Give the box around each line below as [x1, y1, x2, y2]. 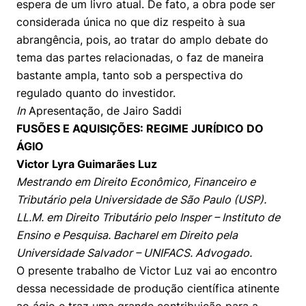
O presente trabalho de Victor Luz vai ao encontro [16, 264, 277, 277]
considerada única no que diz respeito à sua [16, 15, 245, 29]
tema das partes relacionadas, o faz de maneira [16, 51, 264, 64]
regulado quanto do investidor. [16, 86, 176, 100]
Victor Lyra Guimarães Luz [16, 157, 157, 171]
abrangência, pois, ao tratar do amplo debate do [16, 33, 268, 46]
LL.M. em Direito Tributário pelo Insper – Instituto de [16, 210, 280, 224]
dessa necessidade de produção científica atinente [16, 281, 279, 295]
